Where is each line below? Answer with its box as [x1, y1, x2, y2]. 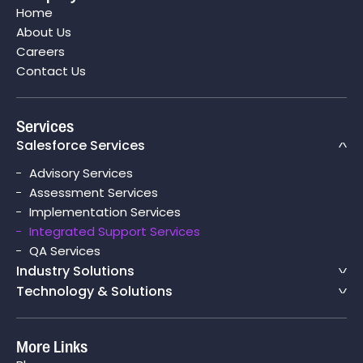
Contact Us [16, 62, 86, 79]
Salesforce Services [16, 135, 145, 155]
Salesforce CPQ [32, 5, 126, 23]
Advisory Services [29, 164, 133, 181]
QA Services [29, 241, 100, 259]
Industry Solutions [16, 261, 135, 280]
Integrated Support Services [29, 222, 200, 240]
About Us [16, 23, 71, 41]
